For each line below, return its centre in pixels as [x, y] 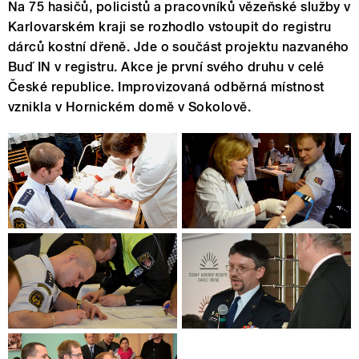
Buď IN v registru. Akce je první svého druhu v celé [166, 67]
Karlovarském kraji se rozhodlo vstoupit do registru [170, 27]
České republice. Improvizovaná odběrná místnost [166, 87]
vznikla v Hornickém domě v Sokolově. [130, 107]
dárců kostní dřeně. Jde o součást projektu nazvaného [179, 47]
